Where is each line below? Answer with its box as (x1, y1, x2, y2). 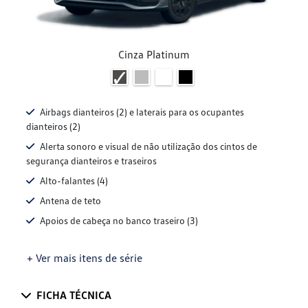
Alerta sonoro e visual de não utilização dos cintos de (40, 140, 257, 153)
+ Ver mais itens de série (27, 251, 142, 265)
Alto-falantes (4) (40, 175, 108, 187)
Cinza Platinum (118, 47, 190, 61)
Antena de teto (40, 195, 101, 207)
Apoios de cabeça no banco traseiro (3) (40, 214, 198, 227)
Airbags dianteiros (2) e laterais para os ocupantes (40, 106, 244, 118)
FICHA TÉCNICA (36, 288, 111, 302)
